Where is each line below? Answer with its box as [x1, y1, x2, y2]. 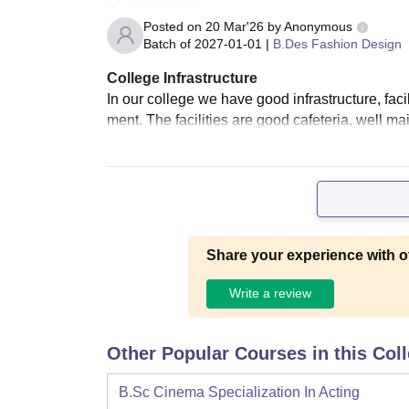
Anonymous [284, 18, 352, 34]
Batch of [143, 36, 191, 51]
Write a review [228, 286, 311, 301]
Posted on [143, 18, 205, 34]
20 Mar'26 [205, 18, 264, 34]
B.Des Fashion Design [273, 36, 402, 51]
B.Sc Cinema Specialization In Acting [119, 383, 360, 400]
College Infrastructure [107, 69, 257, 86]
